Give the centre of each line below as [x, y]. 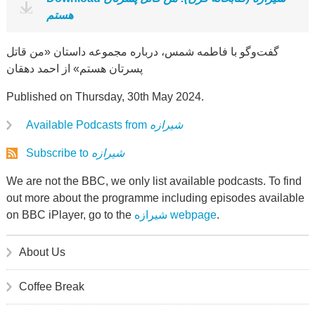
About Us [42, 252]
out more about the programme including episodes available [155, 198]
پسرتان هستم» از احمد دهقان [74, 69]
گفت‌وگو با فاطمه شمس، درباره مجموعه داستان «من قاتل [142, 52]
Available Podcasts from [88, 125]
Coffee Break [51, 287]
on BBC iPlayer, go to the [70, 215]
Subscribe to [58, 153]
